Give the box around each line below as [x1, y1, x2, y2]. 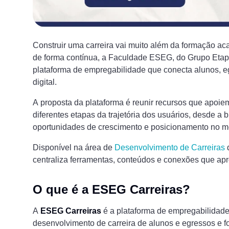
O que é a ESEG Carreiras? [33, 182, 190, 197]
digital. [33, 78, 57, 87]
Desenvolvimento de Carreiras [114, 143, 225, 152]
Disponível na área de [33, 143, 114, 152]
